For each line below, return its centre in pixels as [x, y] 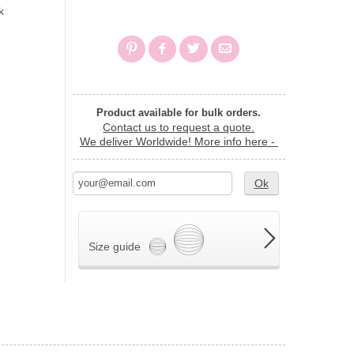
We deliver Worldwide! [137, 141]
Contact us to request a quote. [179, 127]
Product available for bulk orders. [179, 113]
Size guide [115, 247]
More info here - [236, 141]
